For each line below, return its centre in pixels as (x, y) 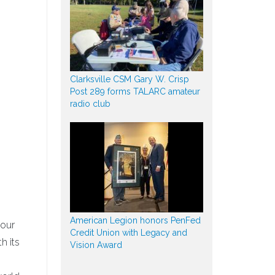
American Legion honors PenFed (135, 220)
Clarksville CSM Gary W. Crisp (129, 79)
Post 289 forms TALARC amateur (135, 91)
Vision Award (96, 245)
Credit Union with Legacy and (128, 232)
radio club (90, 103)
